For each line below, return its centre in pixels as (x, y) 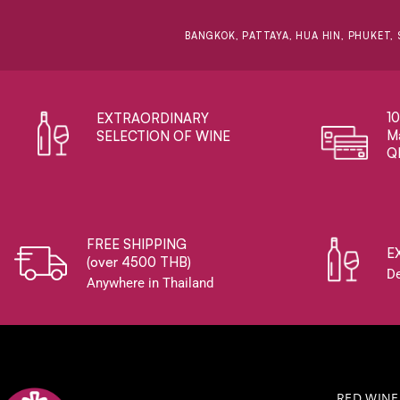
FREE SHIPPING (137, 245)
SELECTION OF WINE (164, 136)
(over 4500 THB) (139, 262)
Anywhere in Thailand (150, 283)
